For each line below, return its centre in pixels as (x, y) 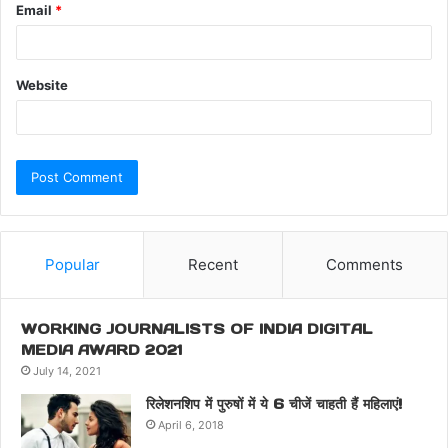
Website (42, 84)
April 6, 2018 (191, 424)
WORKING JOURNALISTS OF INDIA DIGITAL (197, 328)
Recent (212, 264)
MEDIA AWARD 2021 (101, 349)
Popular (72, 264)
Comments (365, 264)
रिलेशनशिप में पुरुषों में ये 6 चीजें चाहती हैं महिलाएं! (274, 403)
